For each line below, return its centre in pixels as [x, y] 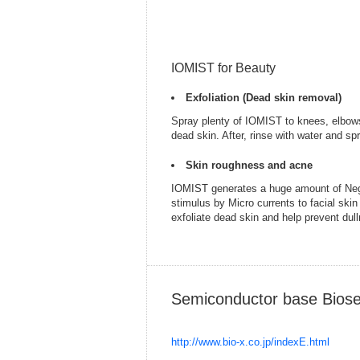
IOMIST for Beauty [223, 67]
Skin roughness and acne [249, 165]
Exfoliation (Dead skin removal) [264, 97]
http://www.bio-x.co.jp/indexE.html [250, 342]
